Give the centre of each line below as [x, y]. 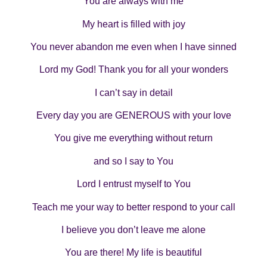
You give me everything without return [133, 138]
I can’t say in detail [133, 92]
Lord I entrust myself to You [133, 184]
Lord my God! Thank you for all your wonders [133, 70]
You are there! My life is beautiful [133, 253]
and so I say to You [133, 161]
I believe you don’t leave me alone [133, 230]
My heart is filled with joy [133, 24]
